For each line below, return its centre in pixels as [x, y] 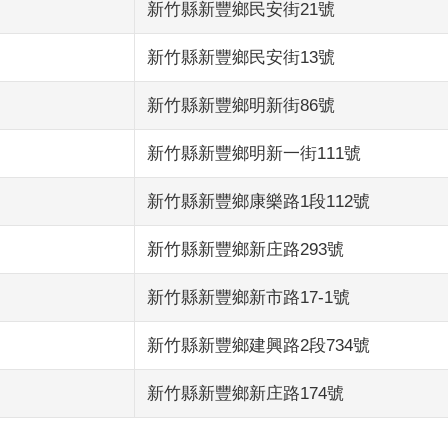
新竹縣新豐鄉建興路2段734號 [258, 346]
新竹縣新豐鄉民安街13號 [241, 58]
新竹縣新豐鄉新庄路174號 [245, 394]
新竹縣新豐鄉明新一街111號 [254, 154]
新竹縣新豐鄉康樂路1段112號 [258, 202]
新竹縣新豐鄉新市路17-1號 [248, 298]
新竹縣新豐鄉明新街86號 [241, 106]
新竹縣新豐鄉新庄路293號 [245, 250]
